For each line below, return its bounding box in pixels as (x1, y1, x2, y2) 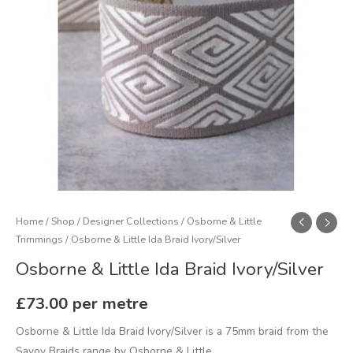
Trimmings (16, 232, 63, 247)
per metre (72, 292, 148, 315)
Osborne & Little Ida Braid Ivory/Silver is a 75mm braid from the (16, 324, 329, 340)
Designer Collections (83, 214, 179, 229)
